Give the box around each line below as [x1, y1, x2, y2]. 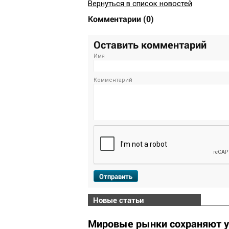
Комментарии [88, 13, 143, 25]
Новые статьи [93, 195, 144, 205]
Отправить [99, 172, 132, 181]
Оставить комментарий [94, 38, 207, 52]
